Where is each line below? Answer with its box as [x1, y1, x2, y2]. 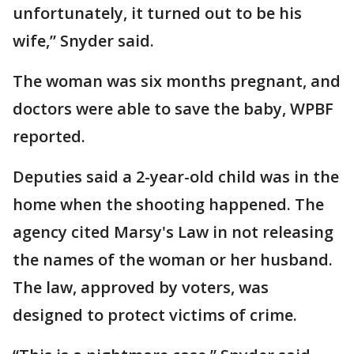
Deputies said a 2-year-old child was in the [13, 166, 339, 187]
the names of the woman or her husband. [13, 249, 333, 270]
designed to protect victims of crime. [13, 304, 297, 326]
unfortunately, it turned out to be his [13, 2, 302, 24]
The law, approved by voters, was [13, 277, 269, 298]
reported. [13, 126, 85, 147]
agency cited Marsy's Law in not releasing [13, 221, 333, 243]
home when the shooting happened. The [13, 194, 324, 215]
